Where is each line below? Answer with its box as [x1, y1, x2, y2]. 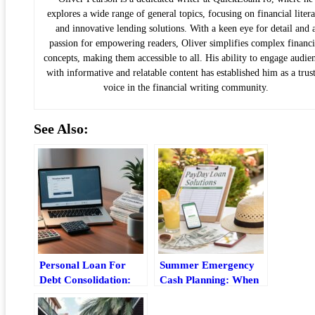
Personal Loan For [39, 259, 126, 271]
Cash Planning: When [160, 274, 259, 286]
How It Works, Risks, [39, 288, 138, 301]
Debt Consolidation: [39, 274, 131, 286]
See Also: [34, 121, 89, 137]
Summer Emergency [160, 259, 255, 271]
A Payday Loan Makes [160, 288, 264, 301]
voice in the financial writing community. [103, 82, 269, 94]
